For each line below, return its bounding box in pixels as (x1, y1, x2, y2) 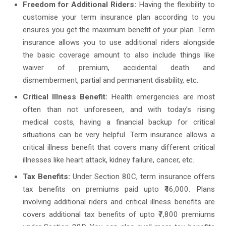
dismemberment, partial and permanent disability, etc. (23, 76, 199, 85)
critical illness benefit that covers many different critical (23, 142, 215, 152)
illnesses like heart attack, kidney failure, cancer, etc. (23, 155, 195, 164)
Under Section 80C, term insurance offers (70, 172, 215, 181)
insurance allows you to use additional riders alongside (23, 38, 215, 47)
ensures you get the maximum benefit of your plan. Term (23, 25, 215, 35)
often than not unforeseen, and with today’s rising (23, 104, 215, 114)
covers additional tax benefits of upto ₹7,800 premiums (23, 209, 215, 219)
